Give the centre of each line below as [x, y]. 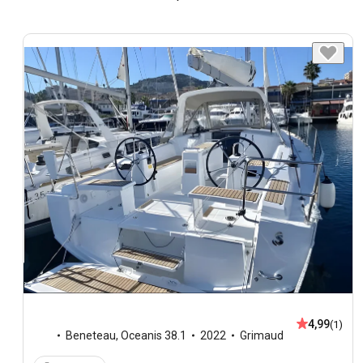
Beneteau [91, 335]
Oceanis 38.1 [154, 335]
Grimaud [262, 335]
